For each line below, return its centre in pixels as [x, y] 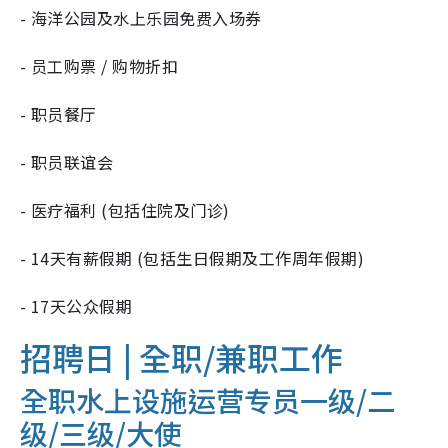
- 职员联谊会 [67, 162]
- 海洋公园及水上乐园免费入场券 [141, 18]
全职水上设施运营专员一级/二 [207, 400]
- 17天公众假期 [76, 306]
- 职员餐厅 [58, 114]
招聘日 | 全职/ [117, 357]
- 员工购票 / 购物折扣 [99, 66]
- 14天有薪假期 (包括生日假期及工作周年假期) [192, 258]
